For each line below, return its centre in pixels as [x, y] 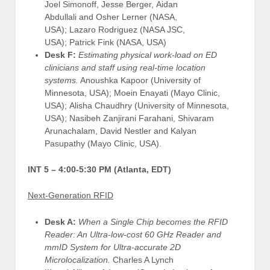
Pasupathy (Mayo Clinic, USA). [103, 143]
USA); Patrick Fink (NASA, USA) [105, 42]
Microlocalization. [79, 259]
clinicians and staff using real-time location [125, 67]
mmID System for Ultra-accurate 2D [113, 247]
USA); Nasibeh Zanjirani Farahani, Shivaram [129, 118]
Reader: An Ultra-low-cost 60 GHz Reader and [133, 234]
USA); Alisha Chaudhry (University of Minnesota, [137, 105]
